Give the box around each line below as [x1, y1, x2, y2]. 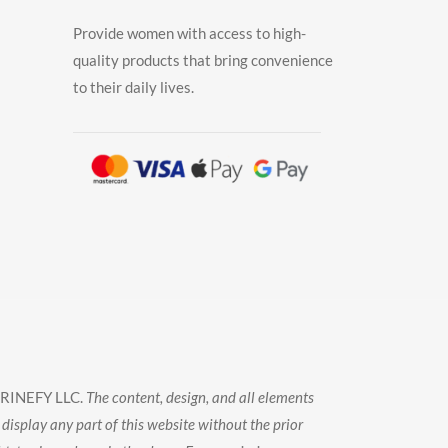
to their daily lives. [73, 77, 194, 96]
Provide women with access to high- [73, 23, 306, 42]
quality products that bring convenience [73, 50, 333, 69]
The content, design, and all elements [83, 387, 314, 406]
